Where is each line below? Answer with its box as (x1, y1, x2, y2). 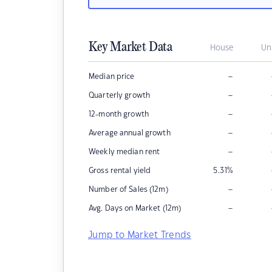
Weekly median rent (89, 148, 160, 155)
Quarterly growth (89, 92, 151, 99)
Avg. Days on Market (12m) (89, 205, 182, 212)
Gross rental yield (89, 167, 151, 174)
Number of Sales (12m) (89, 186, 168, 193)
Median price (89, 73, 135, 80)
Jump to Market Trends (88, 231, 191, 240)
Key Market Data (89, 40, 172, 55)
